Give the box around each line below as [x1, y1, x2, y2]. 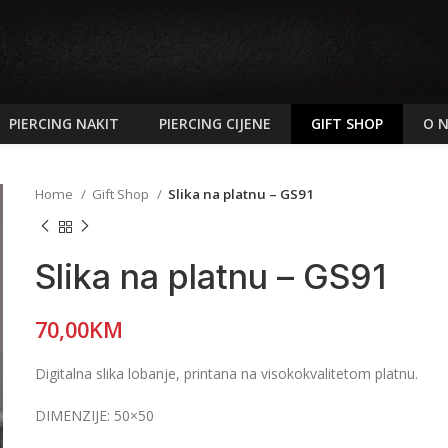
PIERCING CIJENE [159, 114, 271, 133]
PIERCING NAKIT [9, 114, 119, 133]
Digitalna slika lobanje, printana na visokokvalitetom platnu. [35, 363, 419, 383]
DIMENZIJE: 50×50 [35, 405, 155, 425]
